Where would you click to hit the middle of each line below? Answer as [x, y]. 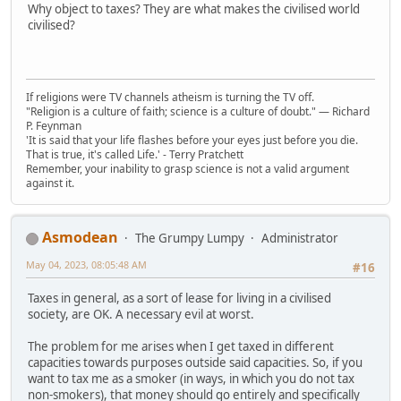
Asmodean [80, 238]
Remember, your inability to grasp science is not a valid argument [188, 169]
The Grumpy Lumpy [190, 239]
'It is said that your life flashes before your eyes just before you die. [192, 141]
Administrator [300, 239]
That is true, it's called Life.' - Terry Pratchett [135, 155]
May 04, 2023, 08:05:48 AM [86, 265]
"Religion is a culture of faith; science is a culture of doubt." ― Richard [198, 112]
